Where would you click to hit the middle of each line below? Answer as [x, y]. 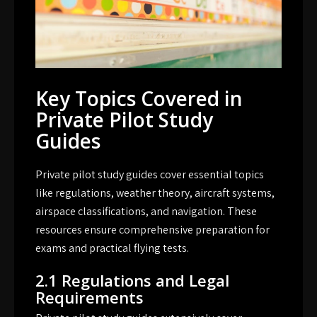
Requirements [90, 298]
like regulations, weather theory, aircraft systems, [155, 193]
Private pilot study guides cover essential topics [150, 175]
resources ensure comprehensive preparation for [152, 230]
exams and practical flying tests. [112, 248]
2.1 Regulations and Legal [132, 281]
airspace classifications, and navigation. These [146, 212]
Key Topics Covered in [139, 99]
